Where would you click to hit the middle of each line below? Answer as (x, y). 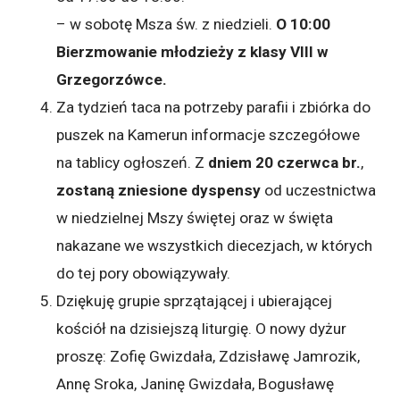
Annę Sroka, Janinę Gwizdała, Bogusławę (196, 383)
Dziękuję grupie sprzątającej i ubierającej (195, 300)
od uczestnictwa (321, 190)
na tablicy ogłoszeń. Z (131, 162)
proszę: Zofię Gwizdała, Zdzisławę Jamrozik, (208, 356)
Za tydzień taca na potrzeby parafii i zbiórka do (214, 107)
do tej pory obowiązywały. (144, 273)
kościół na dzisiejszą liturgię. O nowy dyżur (202, 328)
